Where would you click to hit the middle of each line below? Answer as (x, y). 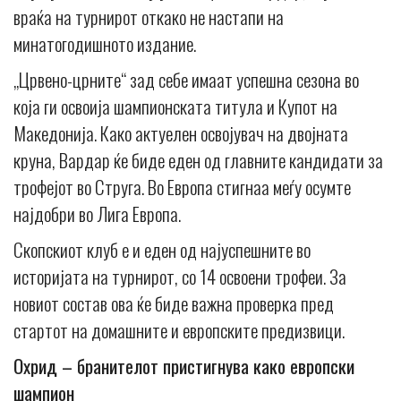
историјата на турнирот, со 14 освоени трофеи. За (180, 277)
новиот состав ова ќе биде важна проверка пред (174, 303)
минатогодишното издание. (105, 44)
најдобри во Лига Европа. (97, 214)
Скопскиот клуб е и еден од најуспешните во (162, 250)
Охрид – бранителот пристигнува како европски (184, 366)
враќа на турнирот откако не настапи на (149, 17)
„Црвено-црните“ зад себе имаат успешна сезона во (186, 80)
